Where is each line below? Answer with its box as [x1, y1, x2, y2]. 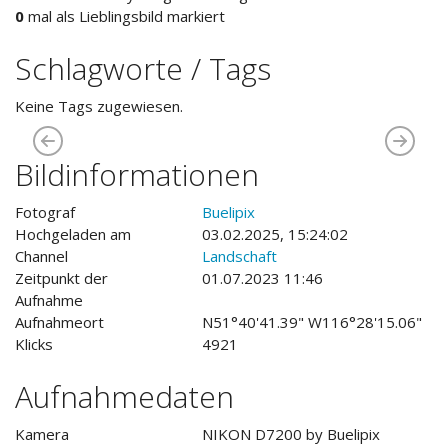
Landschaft [201, 246, 277, 267]
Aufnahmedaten [15, 376, 234, 418]
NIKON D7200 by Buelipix [201, 424, 380, 445]
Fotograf [15, 202, 75, 223]
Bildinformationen [15, 154, 259, 196]
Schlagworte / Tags [15, 48, 271, 90]
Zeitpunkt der [15, 268, 108, 289]
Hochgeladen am [15, 224, 131, 245]
